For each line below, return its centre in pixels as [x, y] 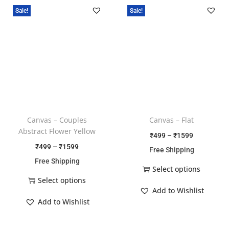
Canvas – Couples [57, 120]
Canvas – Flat [172, 120]
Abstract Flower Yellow [57, 131]
